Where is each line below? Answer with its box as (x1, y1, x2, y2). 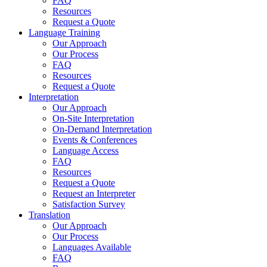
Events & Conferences (52, 135, 137, 145)
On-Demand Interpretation (52, 124, 152, 134)
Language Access (52, 145, 119, 156)
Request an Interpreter (52, 188, 135, 198)
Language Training (29, 27, 100, 38)
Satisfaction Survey (52, 199, 125, 209)
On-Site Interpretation (52, 113, 134, 123)
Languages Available (52, 242, 131, 252)
